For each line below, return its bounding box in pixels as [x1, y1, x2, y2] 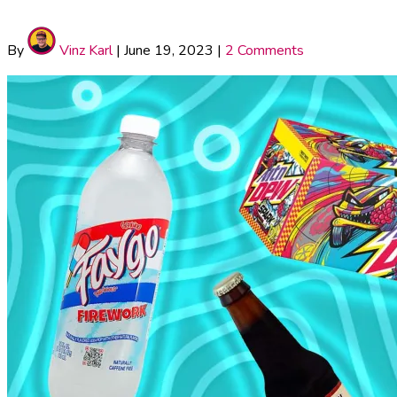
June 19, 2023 [124, 40, 214, 60]
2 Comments [225, 40, 304, 60]
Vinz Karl [56, 40, 113, 60]
